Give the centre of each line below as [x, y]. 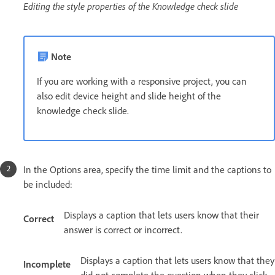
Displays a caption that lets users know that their [161, 215]
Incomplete [47, 264]
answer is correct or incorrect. [123, 230]
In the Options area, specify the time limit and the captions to [147, 170]
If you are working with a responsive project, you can [142, 81]
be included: [48, 184]
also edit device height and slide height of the [129, 96]
